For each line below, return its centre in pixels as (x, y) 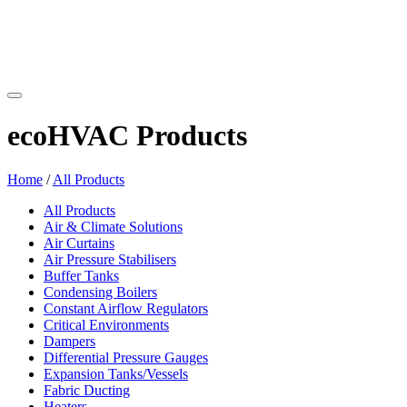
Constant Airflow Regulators (126, 309)
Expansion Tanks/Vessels (116, 374)
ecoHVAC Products (127, 135)
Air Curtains (79, 243)
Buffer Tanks (81, 276)
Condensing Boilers (100, 293)
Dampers (69, 342)
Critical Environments (106, 325)
